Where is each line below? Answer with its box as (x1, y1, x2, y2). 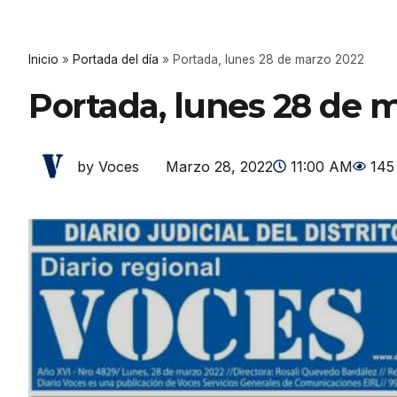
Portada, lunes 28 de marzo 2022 (173, 52, 364, 66)
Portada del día (73, 52, 159, 66)
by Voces (77, 158, 139, 175)
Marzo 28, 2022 (166, 157, 273, 175)
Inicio (28, 52, 58, 66)
